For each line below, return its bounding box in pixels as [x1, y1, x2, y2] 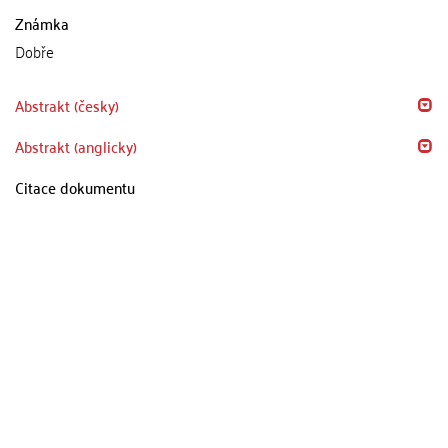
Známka [15, 9, 69, 37]
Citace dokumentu [15, 173, 135, 201]
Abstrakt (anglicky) [15, 132, 137, 160]
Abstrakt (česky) [15, 91, 119, 119]
